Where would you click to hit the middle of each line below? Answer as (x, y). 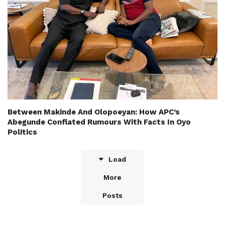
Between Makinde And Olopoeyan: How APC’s (94, 112)
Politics (22, 132)
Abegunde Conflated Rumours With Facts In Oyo (99, 122)
